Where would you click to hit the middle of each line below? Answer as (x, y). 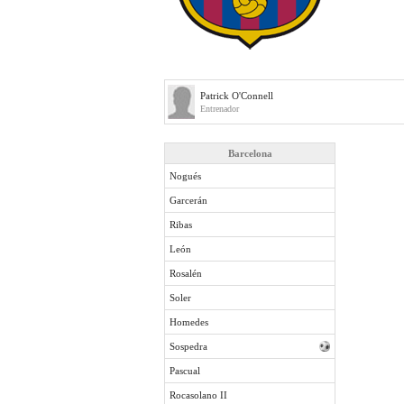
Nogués (185, 176)
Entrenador (220, 109)
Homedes (189, 322)
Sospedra (188, 346)
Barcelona (250, 153)
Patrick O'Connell (237, 96)
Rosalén (186, 273)
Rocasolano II (198, 395)
